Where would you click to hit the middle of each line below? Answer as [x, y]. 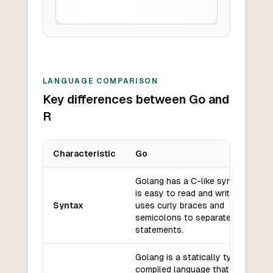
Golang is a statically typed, [191, 257]
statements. [159, 230]
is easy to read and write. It [189, 193]
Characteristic [84, 154]
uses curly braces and [179, 206]
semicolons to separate [183, 218]
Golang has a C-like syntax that [199, 181]
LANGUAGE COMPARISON [100, 81]
